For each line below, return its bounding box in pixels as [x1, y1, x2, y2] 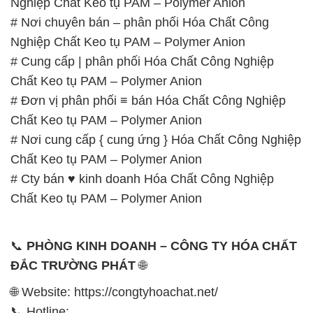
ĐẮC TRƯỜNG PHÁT [10, 258, 136, 272]
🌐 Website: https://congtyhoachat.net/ [10, 284, 218, 299]
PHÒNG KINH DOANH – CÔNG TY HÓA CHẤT [27, 238, 297, 253]
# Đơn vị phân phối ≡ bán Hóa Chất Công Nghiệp [10, 93, 286, 108]
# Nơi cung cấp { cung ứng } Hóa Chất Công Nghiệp [10, 132, 301, 147]
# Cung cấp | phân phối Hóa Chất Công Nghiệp [10, 54, 274, 68]
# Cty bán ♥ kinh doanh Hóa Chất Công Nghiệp [10, 171, 274, 186]
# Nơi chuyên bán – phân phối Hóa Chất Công [10, 15, 269, 29]
